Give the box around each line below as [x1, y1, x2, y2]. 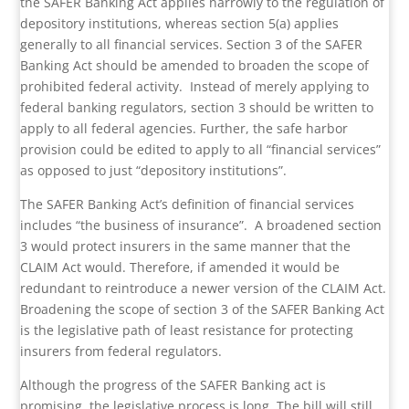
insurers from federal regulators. [20, 342, 223, 361]
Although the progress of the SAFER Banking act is [20, 376, 327, 394]
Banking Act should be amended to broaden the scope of [20, 57, 370, 75]
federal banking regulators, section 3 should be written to [20, 99, 374, 117]
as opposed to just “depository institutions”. [20, 162, 288, 180]
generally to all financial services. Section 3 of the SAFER [20, 36, 363, 54]
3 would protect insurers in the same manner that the [20, 237, 351, 256]
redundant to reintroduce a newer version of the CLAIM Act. [20, 279, 387, 298]
